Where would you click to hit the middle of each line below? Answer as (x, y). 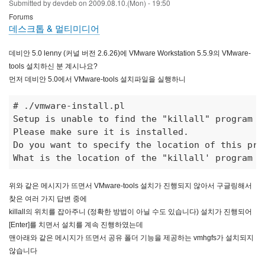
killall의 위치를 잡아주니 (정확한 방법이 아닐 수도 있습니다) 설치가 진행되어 (130, 211)
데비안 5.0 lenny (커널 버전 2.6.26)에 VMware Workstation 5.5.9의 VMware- (130, 53)
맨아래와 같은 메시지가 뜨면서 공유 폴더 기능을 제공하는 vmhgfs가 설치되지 (131, 237)
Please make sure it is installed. (104, 132)
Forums (21, 16)
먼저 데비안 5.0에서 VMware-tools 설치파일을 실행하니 (97, 79)
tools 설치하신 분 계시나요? (53, 66)
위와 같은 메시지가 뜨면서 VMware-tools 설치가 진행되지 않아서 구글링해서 (130, 185)
